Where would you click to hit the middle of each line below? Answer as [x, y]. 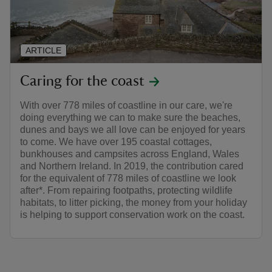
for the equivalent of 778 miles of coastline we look [128, 178]
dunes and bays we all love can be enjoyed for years [133, 129]
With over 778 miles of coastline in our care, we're [126, 105]
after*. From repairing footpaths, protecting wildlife [126, 190]
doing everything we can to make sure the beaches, [130, 117]
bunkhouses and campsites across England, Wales [130, 154]
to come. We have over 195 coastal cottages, [116, 141]
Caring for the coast [82, 81]
